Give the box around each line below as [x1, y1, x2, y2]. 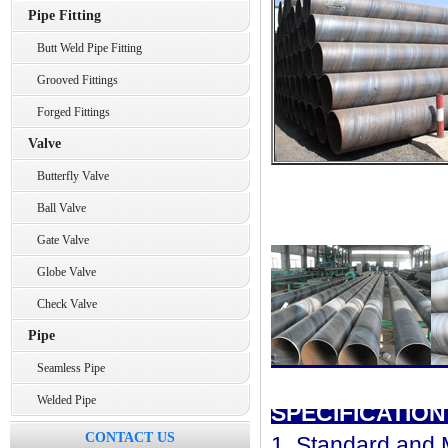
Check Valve [28, 297, 97, 311]
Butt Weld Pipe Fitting [28, 41, 142, 55]
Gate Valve [28, 233, 89, 247]
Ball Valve [28, 201, 86, 215]
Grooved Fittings [28, 73, 118, 87]
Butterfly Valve [28, 169, 109, 183]
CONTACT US [85, 430, 175, 445]
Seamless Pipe [28, 361, 105, 375]
